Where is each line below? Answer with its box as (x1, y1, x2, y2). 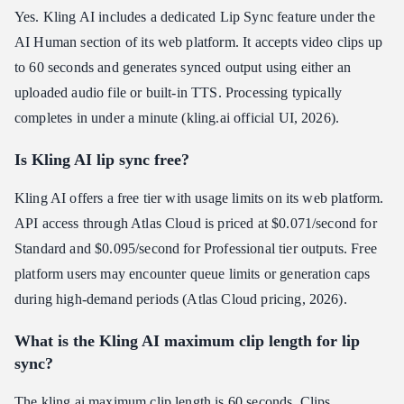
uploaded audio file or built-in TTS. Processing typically (14, 85, 343, 101)
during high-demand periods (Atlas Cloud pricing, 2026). (14, 291, 347, 308)
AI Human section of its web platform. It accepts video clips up (14, 34, 383, 50)
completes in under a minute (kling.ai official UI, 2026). (14, 110, 340, 126)
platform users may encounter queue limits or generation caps (14, 266, 371, 282)
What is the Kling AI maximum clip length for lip (14, 332, 360, 351)
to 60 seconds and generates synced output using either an (14, 60, 352, 76)
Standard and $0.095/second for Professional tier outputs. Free (14, 241, 377, 257)
